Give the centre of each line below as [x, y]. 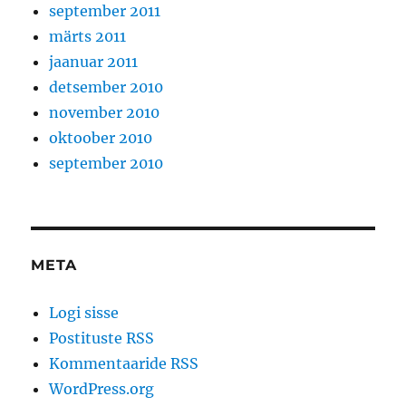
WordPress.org [102, 389]
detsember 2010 [106, 87]
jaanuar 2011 [94, 62]
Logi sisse [84, 313]
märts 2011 [88, 37]
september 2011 [105, 11]
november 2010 [105, 113]
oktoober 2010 [101, 138]
